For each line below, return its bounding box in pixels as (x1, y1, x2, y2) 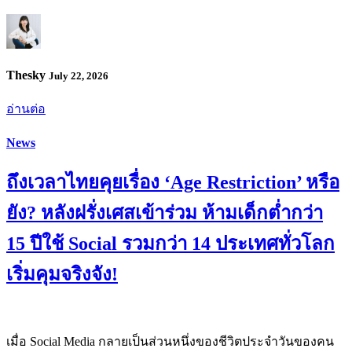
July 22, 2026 (49, 70, 108, 82)
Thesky (6, 68, 49, 82)
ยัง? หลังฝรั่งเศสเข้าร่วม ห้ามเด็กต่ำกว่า (6, 202, 323, 223)
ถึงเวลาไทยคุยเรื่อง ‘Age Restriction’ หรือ (6, 171, 339, 192)
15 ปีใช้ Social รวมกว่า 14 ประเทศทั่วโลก (6, 233, 335, 254)
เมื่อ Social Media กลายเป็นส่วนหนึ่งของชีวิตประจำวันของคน (6, 334, 334, 348)
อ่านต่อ (6, 102, 46, 116)
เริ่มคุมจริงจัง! (6, 263, 118, 284)
